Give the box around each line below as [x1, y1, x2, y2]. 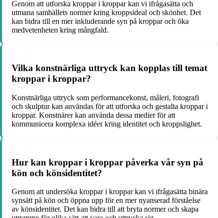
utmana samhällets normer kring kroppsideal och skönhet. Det [12, 8, 201, 17]
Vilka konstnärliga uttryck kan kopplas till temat [12, 63, 207, 73]
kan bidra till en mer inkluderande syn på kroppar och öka [12, 17, 189, 25]
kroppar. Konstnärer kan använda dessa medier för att [12, 111, 175, 120]
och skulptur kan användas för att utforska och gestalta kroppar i [12, 102, 208, 111]
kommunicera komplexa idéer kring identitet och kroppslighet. [12, 120, 202, 128]
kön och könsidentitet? [12, 167, 102, 178]
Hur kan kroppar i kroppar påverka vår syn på [12, 157, 203, 167]
